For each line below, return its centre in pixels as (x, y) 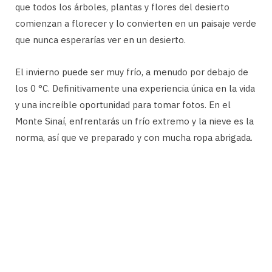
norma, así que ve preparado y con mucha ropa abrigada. (134, 137)
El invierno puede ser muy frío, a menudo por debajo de (132, 72)
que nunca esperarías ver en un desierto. (100, 39)
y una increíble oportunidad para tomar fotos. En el (123, 104)
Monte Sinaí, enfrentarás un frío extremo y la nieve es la (134, 121)
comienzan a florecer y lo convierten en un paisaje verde (136, 23)
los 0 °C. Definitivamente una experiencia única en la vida (135, 88)
